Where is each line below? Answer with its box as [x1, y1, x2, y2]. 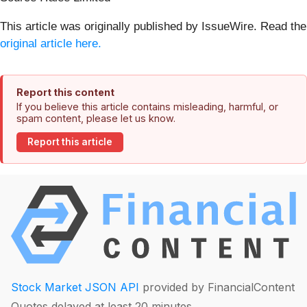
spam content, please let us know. [16, 112, 175, 124]
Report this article [27, 136, 112, 148]
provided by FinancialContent [139, 280, 295, 295]
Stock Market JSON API [11, 280, 139, 295]
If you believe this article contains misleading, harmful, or [16, 100, 278, 112]
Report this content [16, 86, 114, 98]
